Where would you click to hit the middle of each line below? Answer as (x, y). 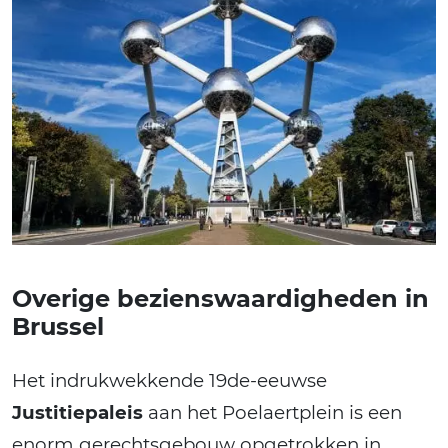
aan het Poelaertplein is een (272, 412)
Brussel (58, 326)
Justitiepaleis (77, 412)
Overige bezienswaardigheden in (220, 298)
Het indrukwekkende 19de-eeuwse (169, 380)
